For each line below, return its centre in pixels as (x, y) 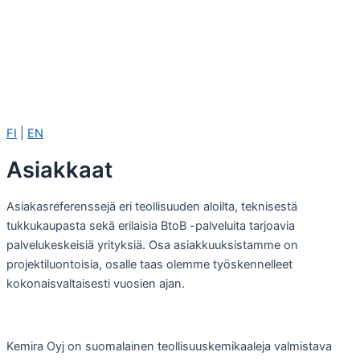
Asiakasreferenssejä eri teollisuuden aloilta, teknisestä (152, 207)
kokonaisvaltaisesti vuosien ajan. (96, 284)
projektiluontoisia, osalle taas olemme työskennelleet (149, 265)
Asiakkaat (59, 170)
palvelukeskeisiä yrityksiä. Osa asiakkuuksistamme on (152, 245)
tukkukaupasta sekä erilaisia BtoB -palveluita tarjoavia (151, 226)
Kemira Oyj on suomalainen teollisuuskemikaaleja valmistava (169, 346)
